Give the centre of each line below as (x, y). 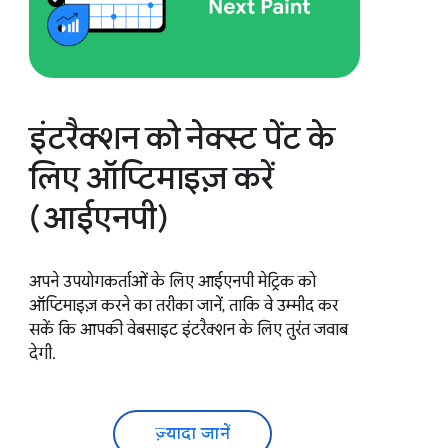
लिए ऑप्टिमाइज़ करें (151, 177)
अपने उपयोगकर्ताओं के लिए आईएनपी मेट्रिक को (173, 281)
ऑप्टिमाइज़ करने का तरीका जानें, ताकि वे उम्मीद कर (184, 305)
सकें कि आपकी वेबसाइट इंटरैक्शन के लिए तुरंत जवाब (189, 329)
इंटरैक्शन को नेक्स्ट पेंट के (182, 137)
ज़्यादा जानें (193, 433)
